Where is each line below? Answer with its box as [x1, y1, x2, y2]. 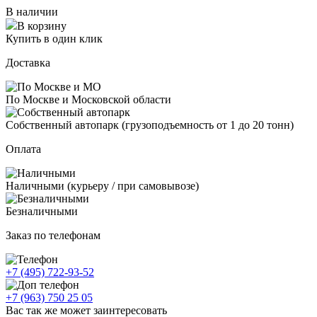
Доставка [6, 56, 50, 69]
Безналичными [6, 204, 78, 217]
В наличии [6, 5, 58, 18]
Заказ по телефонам [6, 229, 100, 241]
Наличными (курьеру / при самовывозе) [6, 179, 199, 192]
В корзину [17, 19, 67, 32]
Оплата [6, 142, 41, 155]
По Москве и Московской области [6, 93, 171, 105]
